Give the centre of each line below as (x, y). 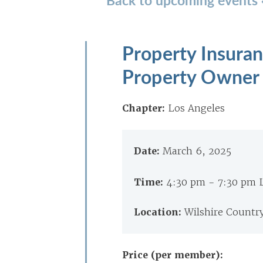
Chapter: (144, 108)
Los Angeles (196, 108)
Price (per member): (173, 255)
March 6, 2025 (197, 151)
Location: (159, 212)
